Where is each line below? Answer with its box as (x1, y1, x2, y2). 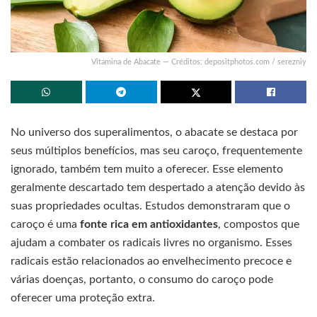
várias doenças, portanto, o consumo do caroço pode (11, 273, 273, 285)
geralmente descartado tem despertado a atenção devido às (11, 181, 305, 193)
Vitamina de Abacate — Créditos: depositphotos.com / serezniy (91, 57, 306, 66)
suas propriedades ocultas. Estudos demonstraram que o (11, 200, 290, 212)
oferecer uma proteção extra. (11, 292, 155, 304)
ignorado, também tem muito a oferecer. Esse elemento (11, 163, 283, 175)
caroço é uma (11, 218, 80, 230)
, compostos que (218, 218, 299, 230)
